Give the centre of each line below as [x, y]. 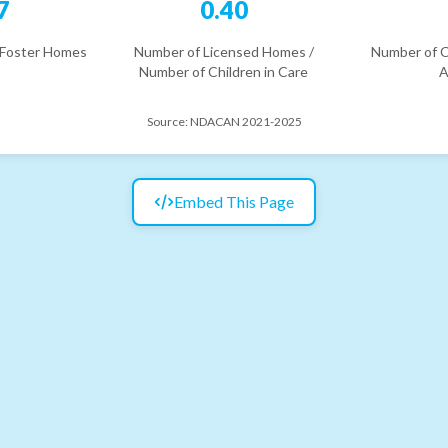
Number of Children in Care [224, 71]
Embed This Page [234, 201]
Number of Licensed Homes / [223, 51]
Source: [168, 121]
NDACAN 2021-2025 [245, 121]
